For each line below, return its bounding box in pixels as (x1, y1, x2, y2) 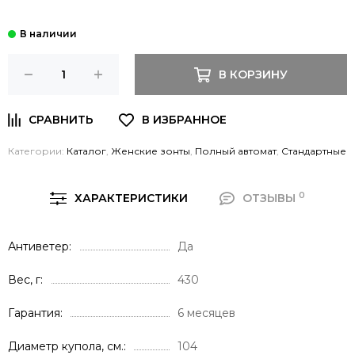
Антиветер (8, 239, 69, 254)
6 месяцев (177, 306, 235, 321)
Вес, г (8, 273, 40, 288)
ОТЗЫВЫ (242, 191, 299, 206)
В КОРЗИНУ (218, 67, 288, 82)
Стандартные (281, 145, 346, 158)
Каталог (67, 145, 106, 158)
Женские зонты (111, 145, 190, 158)
